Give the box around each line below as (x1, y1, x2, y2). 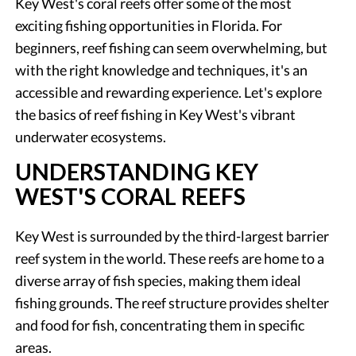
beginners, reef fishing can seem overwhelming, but (15, 38, 328, 56)
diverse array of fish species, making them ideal (15, 271, 302, 289)
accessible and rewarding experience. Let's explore (15, 83, 323, 101)
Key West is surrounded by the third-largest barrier (15, 226, 330, 245)
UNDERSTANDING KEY (15, 157, 259, 185)
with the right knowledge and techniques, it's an (15, 60, 308, 79)
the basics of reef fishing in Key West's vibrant (15, 105, 296, 123)
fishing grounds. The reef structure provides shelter (15, 293, 330, 311)
